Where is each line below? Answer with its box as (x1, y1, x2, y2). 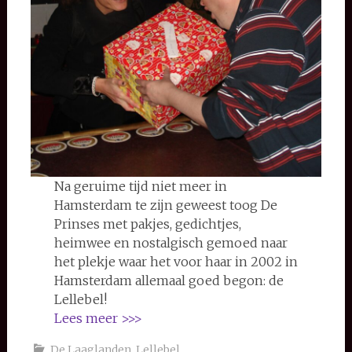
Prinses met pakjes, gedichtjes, (53, 216, 241, 233)
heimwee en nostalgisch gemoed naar (53, 235, 288, 251)
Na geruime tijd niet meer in (53, 178, 227, 195)
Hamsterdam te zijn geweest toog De (53, 197, 277, 214)
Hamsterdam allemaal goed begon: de (53, 273, 284, 289)
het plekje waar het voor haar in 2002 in (53, 254, 298, 270)
